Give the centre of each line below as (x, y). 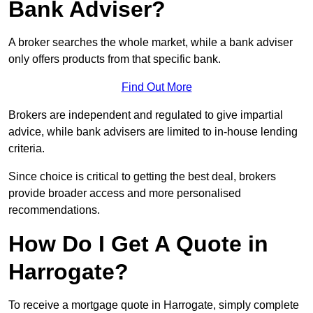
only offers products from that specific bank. (115, 59)
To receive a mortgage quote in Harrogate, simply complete (154, 305)
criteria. (27, 149)
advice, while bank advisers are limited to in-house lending (153, 132)
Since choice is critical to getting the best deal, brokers (142, 177)
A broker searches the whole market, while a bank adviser (151, 43)
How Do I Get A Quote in (138, 244)
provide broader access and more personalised (125, 194)
